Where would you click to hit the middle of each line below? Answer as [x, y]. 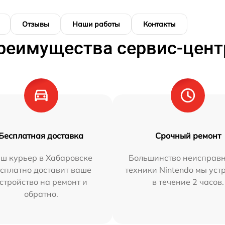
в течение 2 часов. [188, 182]
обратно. [41, 194]
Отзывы [36, 24]
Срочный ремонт [188, 136]
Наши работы [96, 24]
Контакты [159, 24]
